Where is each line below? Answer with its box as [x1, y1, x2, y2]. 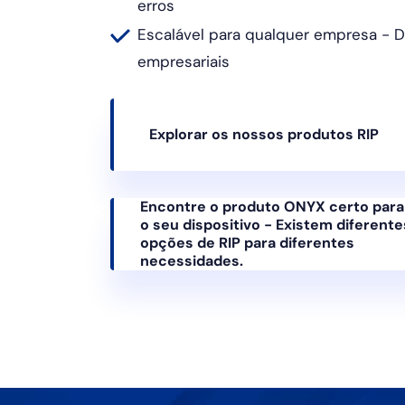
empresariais [137, 52, 230, 72]
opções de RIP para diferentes [140, 233, 355, 253]
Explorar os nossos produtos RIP [148, 125, 379, 145]
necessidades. [140, 251, 244, 271]
